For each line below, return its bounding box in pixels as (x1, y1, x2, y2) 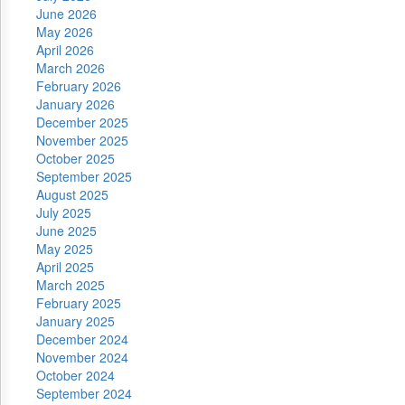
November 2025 (36, 131, 128, 149)
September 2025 (36, 167, 132, 185)
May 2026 (36, 23, 93, 41)
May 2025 (36, 240, 93, 258)
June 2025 (36, 221, 97, 240)
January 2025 (36, 312, 115, 330)
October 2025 (36, 149, 115, 167)
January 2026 (36, 95, 115, 113)
